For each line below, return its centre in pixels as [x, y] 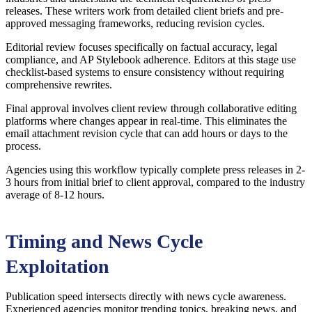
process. [23, 146]
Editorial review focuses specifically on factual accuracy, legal [141, 47]
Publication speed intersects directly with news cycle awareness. [146, 297]
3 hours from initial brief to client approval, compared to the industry [155, 182]
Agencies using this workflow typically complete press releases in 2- [155, 170]
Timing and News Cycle [104, 242]
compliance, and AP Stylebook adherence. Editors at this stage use [151, 60]
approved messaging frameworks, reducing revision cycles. [135, 24]
